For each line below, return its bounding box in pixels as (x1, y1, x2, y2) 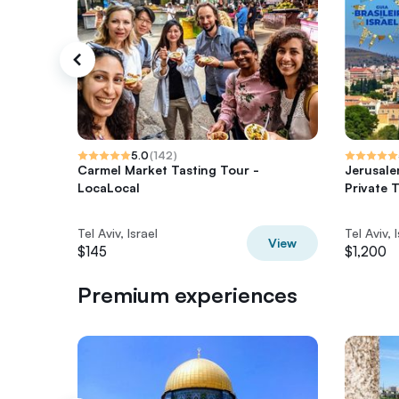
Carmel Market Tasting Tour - (77, 162, 259, 177)
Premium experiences (77, 281, 297, 308)
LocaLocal (77, 180, 140, 195)
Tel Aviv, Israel (77, 225, 158, 240)
